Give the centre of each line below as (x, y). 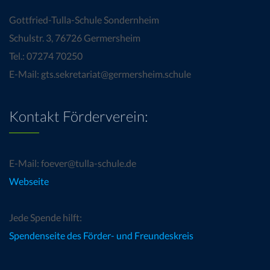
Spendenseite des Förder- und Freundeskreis (101, 235)
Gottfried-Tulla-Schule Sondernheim (84, 20)
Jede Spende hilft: (46, 217)
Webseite (29, 181)
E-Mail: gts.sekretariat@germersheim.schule (100, 74)
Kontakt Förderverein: (79, 116)
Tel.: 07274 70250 (46, 56)
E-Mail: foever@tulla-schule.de (73, 163)
